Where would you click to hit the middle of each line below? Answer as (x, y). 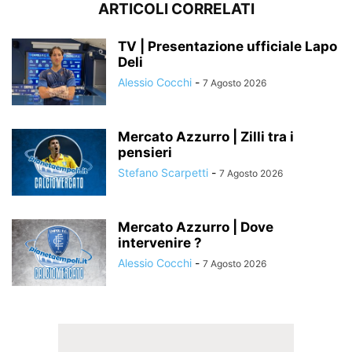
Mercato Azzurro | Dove (196, 227)
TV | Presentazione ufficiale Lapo (227, 47)
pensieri (145, 153)
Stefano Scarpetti (163, 173)
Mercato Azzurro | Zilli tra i (206, 137)
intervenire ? (160, 243)
